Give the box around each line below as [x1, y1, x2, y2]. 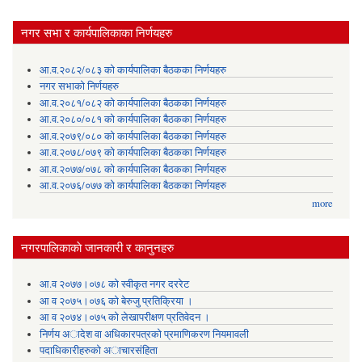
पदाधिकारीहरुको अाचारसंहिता [39, 343, 158, 358]
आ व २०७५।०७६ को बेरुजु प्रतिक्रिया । [39, 293, 193, 308]
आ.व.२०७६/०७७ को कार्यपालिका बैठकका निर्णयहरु [39, 179, 226, 193]
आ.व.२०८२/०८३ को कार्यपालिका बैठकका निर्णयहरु [39, 62, 226, 77]
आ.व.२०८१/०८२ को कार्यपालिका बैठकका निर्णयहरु [39, 95, 226, 110]
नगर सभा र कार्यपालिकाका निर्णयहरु [21, 23, 172, 40]
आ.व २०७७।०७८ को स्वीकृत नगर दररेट [39, 277, 189, 292]
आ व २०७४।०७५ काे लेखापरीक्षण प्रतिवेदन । [39, 310, 210, 325]
